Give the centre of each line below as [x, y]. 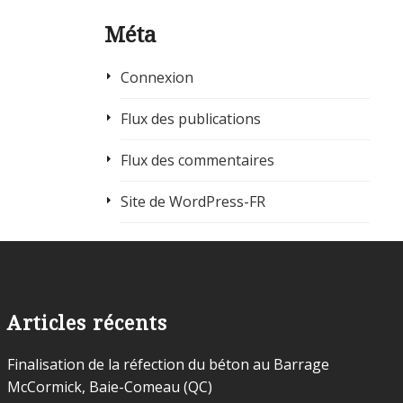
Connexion [157, 78]
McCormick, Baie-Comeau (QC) [109, 387]
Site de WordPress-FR [193, 202]
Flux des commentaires [197, 161]
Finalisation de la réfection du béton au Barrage [168, 365]
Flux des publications [190, 119]
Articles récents [87, 322]
